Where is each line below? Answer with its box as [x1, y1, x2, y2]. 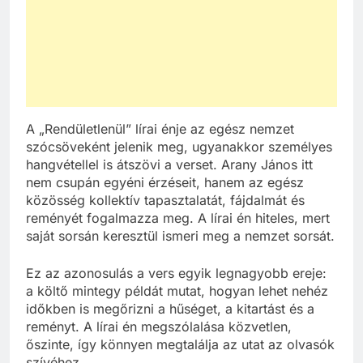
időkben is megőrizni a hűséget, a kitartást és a [26, 301, 314, 318]
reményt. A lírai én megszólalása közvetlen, [26, 318, 292, 335]
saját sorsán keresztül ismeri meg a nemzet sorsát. [26, 228, 335, 245]
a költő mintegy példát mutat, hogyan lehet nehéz [26, 283, 328, 300]
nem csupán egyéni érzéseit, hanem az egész [26, 174, 304, 191]
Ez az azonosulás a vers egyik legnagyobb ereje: [26, 265, 327, 282]
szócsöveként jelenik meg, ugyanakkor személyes [26, 139, 332, 156]
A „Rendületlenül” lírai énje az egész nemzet [26, 121, 294, 138]
